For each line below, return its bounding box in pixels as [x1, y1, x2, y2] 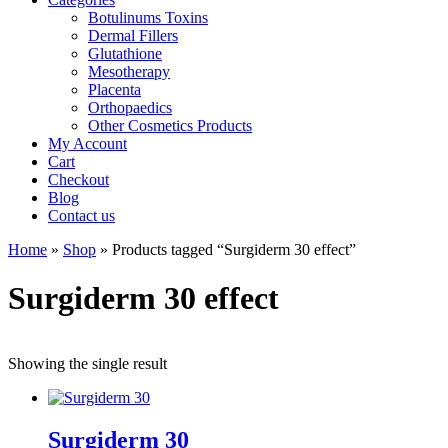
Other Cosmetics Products [88, 117, 252, 134]
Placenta [88, 81, 141, 98]
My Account [48, 135, 127, 152]
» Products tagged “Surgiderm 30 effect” [96, 241, 356, 258]
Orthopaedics [88, 99, 172, 116]
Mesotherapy [88, 63, 170, 80]
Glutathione [88, 45, 162, 62]
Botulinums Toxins [88, 9, 208, 26]
